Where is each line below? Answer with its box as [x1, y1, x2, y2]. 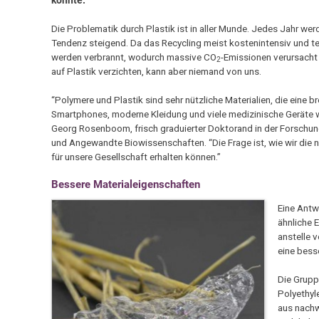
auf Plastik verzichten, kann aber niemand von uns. [51, 65, 261, 77]
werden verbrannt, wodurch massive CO [51, 51, 216, 63]
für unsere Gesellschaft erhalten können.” [51, 151, 221, 163]
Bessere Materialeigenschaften [51, 178, 200, 192]
